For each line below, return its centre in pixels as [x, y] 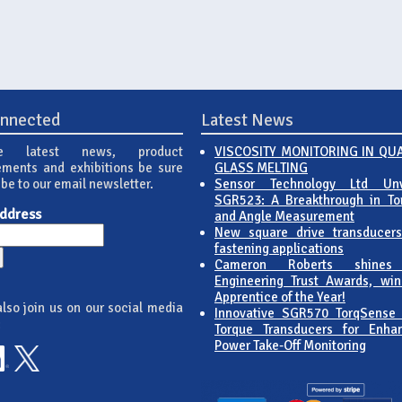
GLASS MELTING [261, 167]
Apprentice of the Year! [280, 297]
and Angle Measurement [284, 216]
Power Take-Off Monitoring [290, 345]
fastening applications [279, 248]
